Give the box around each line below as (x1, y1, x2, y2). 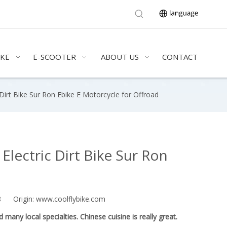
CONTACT (162, 52, 198, 62)
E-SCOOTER (33, 52, 77, 62)
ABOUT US (100, 52, 139, 62)
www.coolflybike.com (35, 194, 105, 204)
